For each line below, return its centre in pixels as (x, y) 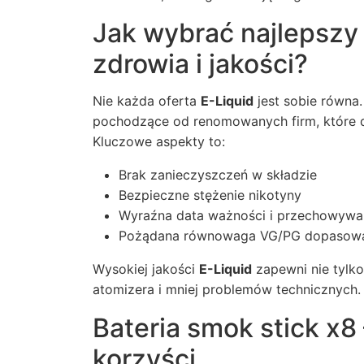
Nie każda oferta (147, 101)
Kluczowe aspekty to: (159, 141)
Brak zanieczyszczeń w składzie (218, 175)
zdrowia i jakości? (200, 64)
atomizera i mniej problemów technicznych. (227, 289)
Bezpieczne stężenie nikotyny (210, 195)
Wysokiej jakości (146, 269)
